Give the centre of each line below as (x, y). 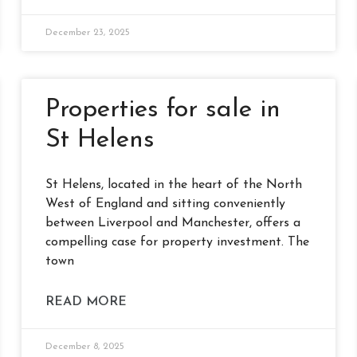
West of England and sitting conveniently (165, 204)
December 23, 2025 (87, 32)
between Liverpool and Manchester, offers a (173, 223)
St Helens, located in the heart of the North (173, 184)
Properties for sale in (163, 110)
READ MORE (86, 302)
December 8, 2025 (84, 346)
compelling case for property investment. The (177, 242)
